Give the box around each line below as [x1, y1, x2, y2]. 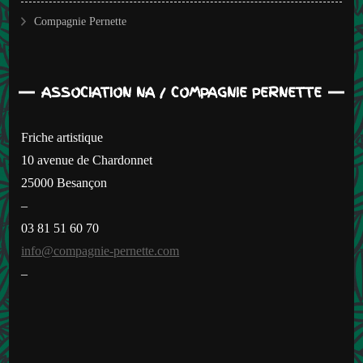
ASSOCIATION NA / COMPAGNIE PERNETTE [41, 82, 322, 102]
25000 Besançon [21, 175, 108, 190]
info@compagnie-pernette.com [21, 243, 180, 258]
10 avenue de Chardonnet [21, 152, 153, 167]
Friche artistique [21, 130, 104, 144]
